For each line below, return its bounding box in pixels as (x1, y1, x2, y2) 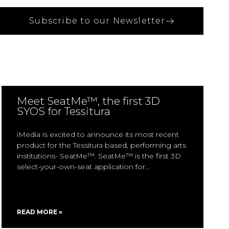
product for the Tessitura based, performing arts (17, 141, 187, 150)
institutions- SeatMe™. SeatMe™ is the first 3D (17, 151, 181, 161)
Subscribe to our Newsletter (29, 16, 166, 26)
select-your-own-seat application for (17, 162, 146, 171)
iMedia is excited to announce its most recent (17, 130, 179, 139)
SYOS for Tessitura (17, 105, 111, 118)
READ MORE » (17, 208, 63, 216)
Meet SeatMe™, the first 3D (17, 95, 161, 107)
